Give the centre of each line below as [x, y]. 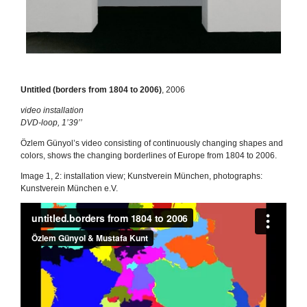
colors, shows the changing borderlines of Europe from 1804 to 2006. [149, 155]
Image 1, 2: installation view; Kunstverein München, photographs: [142, 176]
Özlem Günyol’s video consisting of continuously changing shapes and [152, 143]
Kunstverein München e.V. [69, 188]
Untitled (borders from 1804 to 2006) [91, 89]
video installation [52, 110]
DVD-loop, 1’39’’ [51, 122]
